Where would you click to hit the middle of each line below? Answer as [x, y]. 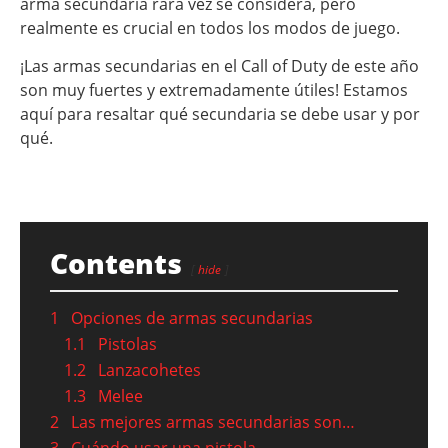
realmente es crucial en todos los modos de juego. [210, 27]
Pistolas [127, 344]
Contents [116, 263]
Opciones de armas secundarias [192, 318]
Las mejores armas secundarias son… [213, 422]
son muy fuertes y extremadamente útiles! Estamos [214, 90]
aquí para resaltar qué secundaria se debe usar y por [220, 114]
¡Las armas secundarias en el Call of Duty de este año [219, 66]
